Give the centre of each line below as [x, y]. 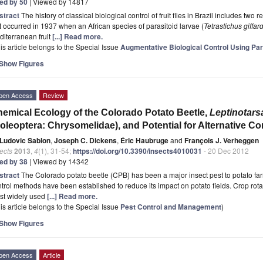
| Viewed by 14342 [58, 161]
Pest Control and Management [171, 206]
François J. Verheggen [222, 140]
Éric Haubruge [144, 140]
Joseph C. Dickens [85, 140]
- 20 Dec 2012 [225, 150]
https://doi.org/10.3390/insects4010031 [137, 151]
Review [53, 95]
